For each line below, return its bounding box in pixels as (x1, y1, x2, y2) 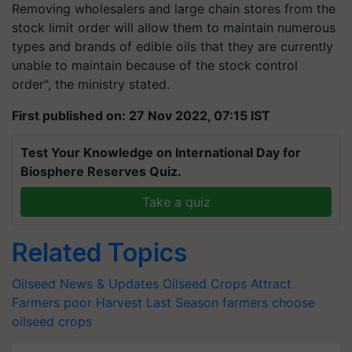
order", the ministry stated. (12, 75, 170, 92)
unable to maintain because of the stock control (12, 57, 298, 73)
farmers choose (222, 294, 315, 310)
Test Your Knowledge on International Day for (20, 144, 301, 160)
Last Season (146, 294, 218, 310)
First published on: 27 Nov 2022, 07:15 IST (12, 107, 270, 123)
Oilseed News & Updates (12, 275, 159, 291)
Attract (251, 275, 291, 291)
